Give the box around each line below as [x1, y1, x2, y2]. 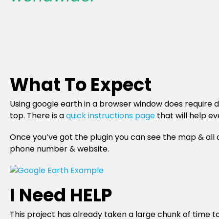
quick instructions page [66, 110, 155, 121]
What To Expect [10, 72, 152, 97]
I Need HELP [10, 182, 112, 208]
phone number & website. [10, 143, 109, 154]
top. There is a [10, 110, 66, 121]
